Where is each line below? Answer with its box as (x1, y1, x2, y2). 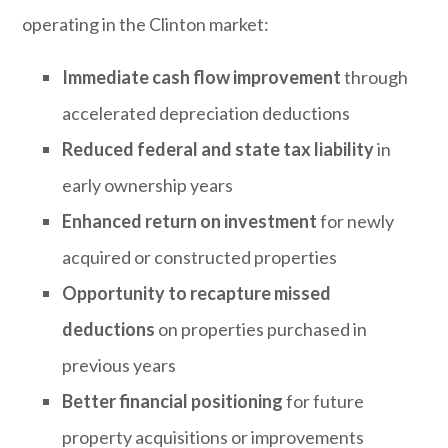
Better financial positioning (62, 390, 284, 412)
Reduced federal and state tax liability (62, 138, 375, 160)
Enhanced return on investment (62, 210, 318, 232)
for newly (317, 210, 395, 232)
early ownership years (62, 174, 234, 196)
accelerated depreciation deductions (62, 102, 351, 124)
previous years (62, 354, 177, 376)
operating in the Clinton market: (22, 13, 270, 35)
